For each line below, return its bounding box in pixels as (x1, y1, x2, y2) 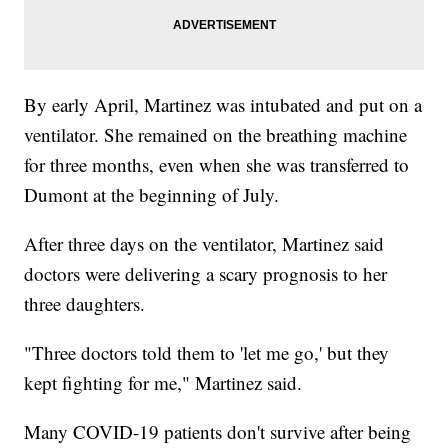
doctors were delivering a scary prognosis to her (24, 261, 388, 287)
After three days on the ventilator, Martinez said (24, 231, 385, 257)
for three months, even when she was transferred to (24, 152, 410, 178)
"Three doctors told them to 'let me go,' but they (24, 340, 390, 366)
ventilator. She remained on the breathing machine (24, 122, 408, 148)
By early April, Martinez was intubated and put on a (24, 92, 423, 118)
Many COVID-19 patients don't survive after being (24, 419, 412, 445)
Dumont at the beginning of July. (24, 182, 280, 208)
